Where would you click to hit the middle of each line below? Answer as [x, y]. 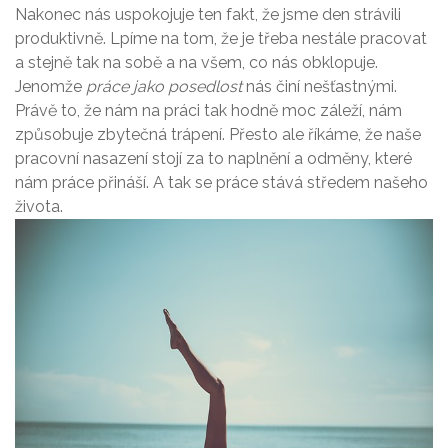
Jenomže [50, 86]
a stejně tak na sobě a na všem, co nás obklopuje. [196, 62]
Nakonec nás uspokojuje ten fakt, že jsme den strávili [208, 14]
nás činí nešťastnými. [319, 86]
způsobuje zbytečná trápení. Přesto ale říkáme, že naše [218, 134]
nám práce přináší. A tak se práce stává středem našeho [221, 182]
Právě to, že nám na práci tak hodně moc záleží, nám [208, 110]
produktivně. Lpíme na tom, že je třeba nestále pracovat [221, 38]
